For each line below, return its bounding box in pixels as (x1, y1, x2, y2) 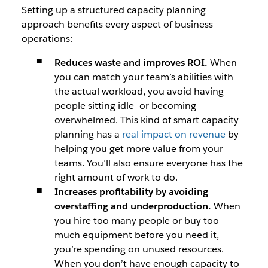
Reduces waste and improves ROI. (54, 56, 208, 69)
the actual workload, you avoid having (54, 85, 224, 98)
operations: (21, 32, 72, 45)
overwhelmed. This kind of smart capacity (54, 114, 239, 126)
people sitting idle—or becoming (54, 99, 196, 112)
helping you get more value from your (54, 142, 223, 155)
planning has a (54, 128, 122, 141)
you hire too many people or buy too (54, 214, 219, 227)
